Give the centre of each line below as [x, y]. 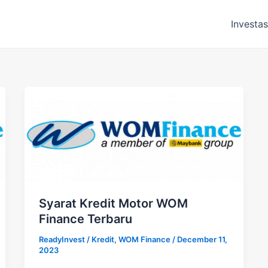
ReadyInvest [63, 239]
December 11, [202, 239]
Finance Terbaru [86, 219]
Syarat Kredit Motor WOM [114, 203]
